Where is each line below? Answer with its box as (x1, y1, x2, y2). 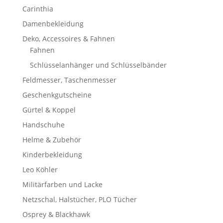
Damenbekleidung (22, 19, 84, 29)
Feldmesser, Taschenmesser (22, 75, 116, 85)
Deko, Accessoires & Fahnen (22, 34, 115, 44)
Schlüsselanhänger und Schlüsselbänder (29, 60, 167, 70)
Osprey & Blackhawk (22, 210, 90, 220)
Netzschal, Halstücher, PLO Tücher (22, 195, 137, 205)
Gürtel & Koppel (22, 105, 76, 115)
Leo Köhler (22, 165, 58, 175)
